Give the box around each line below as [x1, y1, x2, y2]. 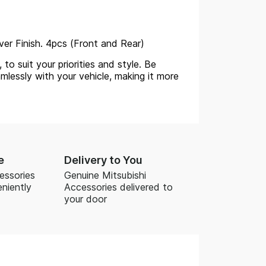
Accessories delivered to [64, 180, 173, 193]
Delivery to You [64, 153, 142, 166]
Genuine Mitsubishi [64, 169, 146, 181]
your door [64, 192, 107, 205]
